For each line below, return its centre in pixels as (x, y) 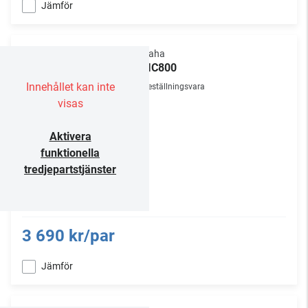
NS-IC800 (153, 68)
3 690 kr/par (68, 236)
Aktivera (70, 136)
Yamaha (147, 54)
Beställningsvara (174, 87)
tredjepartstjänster (70, 169)
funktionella (70, 153)
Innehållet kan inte (70, 87)
